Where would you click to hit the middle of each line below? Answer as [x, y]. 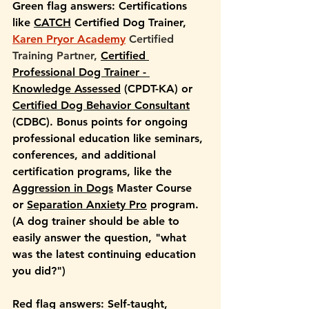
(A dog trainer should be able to [98, 221]
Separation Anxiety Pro [87, 205]
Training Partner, [55, 56]
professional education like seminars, [109, 139]
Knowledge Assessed [67, 89]
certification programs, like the [94, 172]
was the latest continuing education [106, 255]
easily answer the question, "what [101, 238]
